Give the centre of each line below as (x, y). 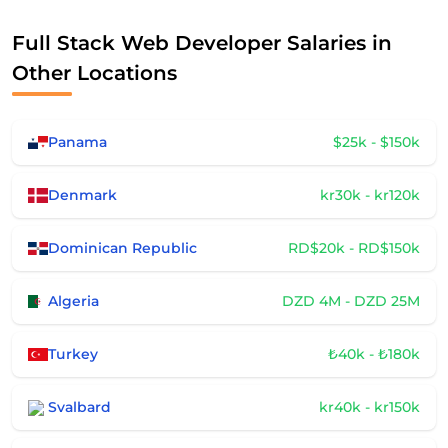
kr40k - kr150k (369, 407)
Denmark (82, 195)
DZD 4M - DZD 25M (351, 301)
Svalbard (79, 407)
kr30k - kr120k (370, 195)
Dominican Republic (122, 248)
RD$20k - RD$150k (354, 248)
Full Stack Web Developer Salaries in (202, 43)
